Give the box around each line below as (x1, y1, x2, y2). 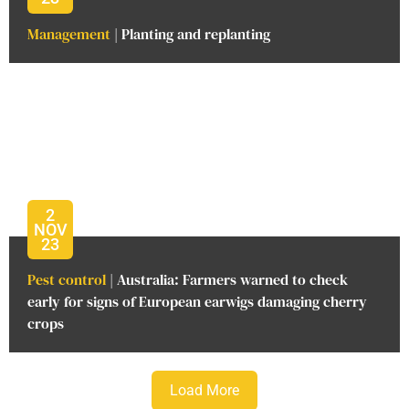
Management (27, 23, 110, 44)
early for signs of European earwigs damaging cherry (27, 291, 367, 311)
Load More (170, 382, 239, 399)
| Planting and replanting (110, 23, 270, 44)
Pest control (27, 269, 106, 289)
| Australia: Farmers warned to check (106, 269, 348, 289)
